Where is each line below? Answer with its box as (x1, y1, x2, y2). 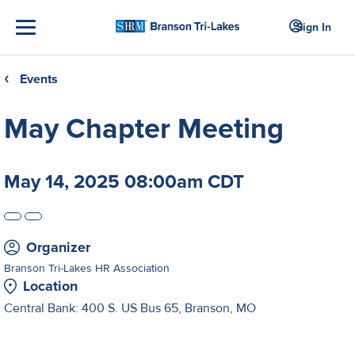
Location (23, 277, 78, 295)
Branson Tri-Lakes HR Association (4, 261, 170, 275)
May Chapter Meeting (4, 112, 284, 147)
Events (20, 71, 58, 87)
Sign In (296, 20, 331, 34)
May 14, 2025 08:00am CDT (4, 170, 244, 193)
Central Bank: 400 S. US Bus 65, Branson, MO (4, 300, 256, 316)
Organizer (26, 239, 90, 256)
